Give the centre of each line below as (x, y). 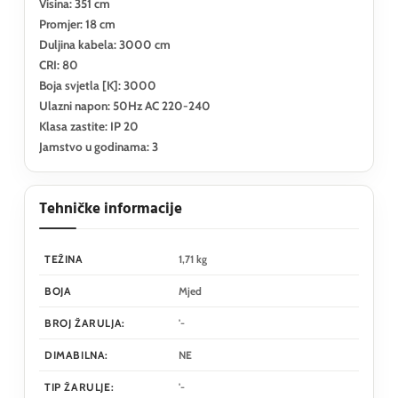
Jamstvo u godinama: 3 (99, 146)
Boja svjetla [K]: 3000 (98, 85)
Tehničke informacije (111, 209)
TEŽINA (64, 259)
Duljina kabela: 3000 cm (105, 44)
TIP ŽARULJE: (80, 386)
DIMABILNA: (76, 354)
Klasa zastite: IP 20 (89, 126)
